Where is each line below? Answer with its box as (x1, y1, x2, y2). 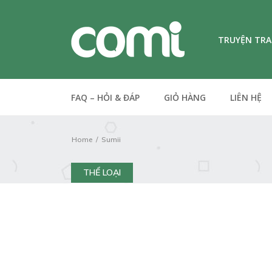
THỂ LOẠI (83, 167, 121, 178)
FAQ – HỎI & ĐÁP (71, 92, 140, 103)
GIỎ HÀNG (164, 92, 206, 103)
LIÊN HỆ (230, 92, 262, 103)
